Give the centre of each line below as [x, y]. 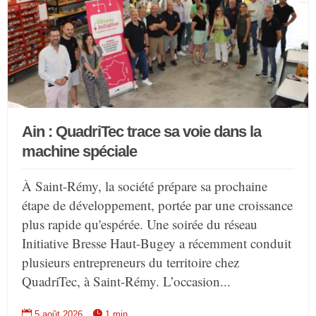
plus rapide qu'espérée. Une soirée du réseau [140, 224]
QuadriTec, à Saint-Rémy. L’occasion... [127, 281]
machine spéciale [80, 151]
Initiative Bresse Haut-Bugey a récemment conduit [157, 243]
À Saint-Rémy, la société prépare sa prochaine [145, 186]
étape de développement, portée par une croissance [158, 205]
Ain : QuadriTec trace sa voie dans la [142, 132]
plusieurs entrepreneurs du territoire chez [131, 262]
